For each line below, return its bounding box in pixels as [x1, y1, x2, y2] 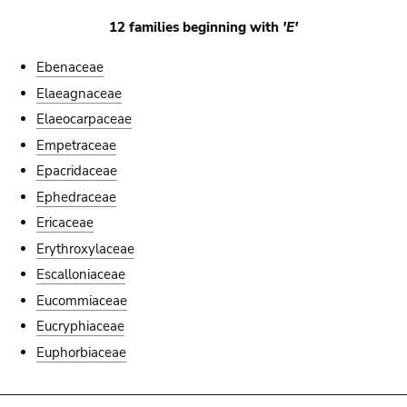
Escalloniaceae [36, 265, 126, 283]
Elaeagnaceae [36, 84, 123, 103]
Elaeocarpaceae [36, 110, 133, 128]
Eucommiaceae [36, 291, 128, 310]
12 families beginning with [109, 18, 279, 36]
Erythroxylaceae [36, 239, 135, 258]
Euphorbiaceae [36, 342, 127, 362]
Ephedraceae [36, 187, 117, 206]
